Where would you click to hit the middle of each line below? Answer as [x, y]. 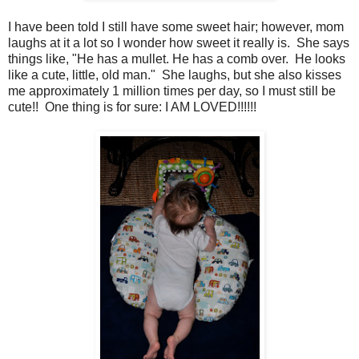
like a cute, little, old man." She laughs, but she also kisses [175, 75]
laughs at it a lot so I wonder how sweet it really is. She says [179, 43]
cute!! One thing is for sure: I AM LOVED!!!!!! [132, 107]
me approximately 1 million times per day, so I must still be [172, 91]
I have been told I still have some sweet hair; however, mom [176, 27]
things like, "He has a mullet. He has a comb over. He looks [177, 59]
